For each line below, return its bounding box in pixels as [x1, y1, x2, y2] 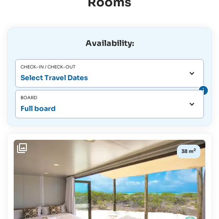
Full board [21, 104, 56, 113]
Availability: [85, 38, 134, 48]
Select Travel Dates [21, 73, 88, 83]
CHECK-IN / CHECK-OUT [21, 64, 75, 70]
